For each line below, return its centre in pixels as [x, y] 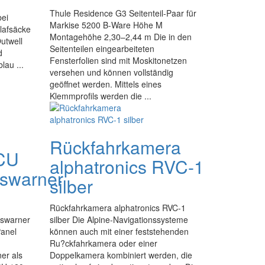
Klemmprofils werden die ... [100, 96]
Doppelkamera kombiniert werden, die [121, 255]
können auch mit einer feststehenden [119, 231]
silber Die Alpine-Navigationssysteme [119, 219]
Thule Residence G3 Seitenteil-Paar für [123, 13]
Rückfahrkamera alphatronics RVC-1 [117, 208]
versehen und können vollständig [111, 72]
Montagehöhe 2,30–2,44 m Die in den [120, 37]
